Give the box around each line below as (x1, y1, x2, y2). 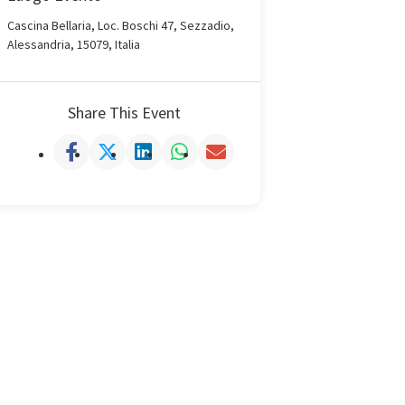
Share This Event (68, 101, 182, 123)
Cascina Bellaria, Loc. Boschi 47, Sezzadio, (6, 16, 234, 33)
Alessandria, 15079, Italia (6, 35, 140, 52)
